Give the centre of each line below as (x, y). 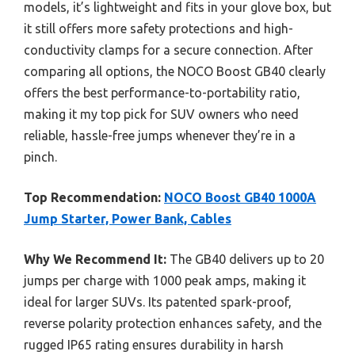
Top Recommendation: (92, 197)
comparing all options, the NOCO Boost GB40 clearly (175, 71)
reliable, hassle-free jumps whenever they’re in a (160, 135)
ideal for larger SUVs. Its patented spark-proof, (158, 302)
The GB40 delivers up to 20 (245, 259)
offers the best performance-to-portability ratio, (162, 92)
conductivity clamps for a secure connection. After (168, 50)
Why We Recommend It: (95, 259)
